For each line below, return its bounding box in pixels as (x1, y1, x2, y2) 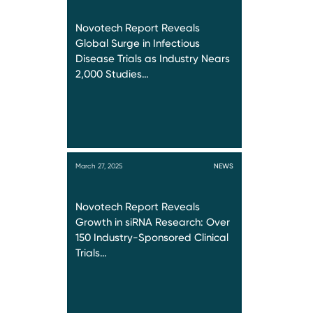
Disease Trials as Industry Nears (75, 52, 230, 65)
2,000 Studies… (75, 68, 149, 80)
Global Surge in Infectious (75, 37, 200, 50)
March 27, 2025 (75, 161, 122, 170)
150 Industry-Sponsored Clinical (75, 231, 228, 244)
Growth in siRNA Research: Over (75, 216, 230, 228)
